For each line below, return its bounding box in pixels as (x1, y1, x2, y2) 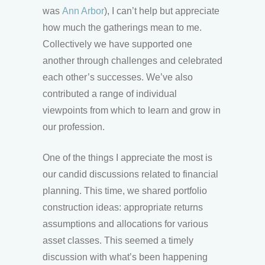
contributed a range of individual (43, 88, 177, 99)
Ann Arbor (62, 5, 104, 16)
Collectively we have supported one (43, 38, 192, 49)
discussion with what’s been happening (43, 251, 208, 262)
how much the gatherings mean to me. (43, 22, 202, 33)
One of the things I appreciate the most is (43, 152, 212, 163)
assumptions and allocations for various (43, 218, 208, 229)
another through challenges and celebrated (43, 55, 222, 66)
